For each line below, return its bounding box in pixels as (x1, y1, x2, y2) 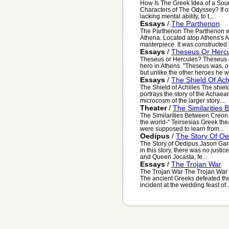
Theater (140, 104, 167, 112)
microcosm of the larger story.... (140, 97, 225, 104)
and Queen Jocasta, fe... (140, 153, 207, 161)
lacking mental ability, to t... (140, 13, 214, 20)
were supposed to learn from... (140, 125, 224, 132)
